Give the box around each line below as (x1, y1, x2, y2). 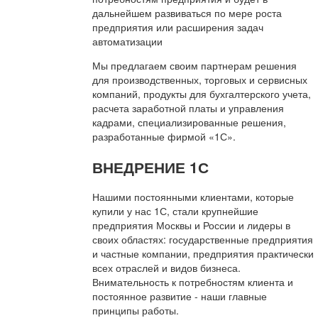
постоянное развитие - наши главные (92, 289, 267, 304)
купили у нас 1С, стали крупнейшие (92, 204, 258, 219)
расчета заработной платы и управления (92, 101, 284, 116)
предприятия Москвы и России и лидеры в (92, 218, 290, 233)
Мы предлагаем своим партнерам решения (92, 58, 297, 73)
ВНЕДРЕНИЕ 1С (92, 155, 209, 177)
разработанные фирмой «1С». (92, 129, 236, 144)
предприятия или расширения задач (92, 20, 263, 35)
